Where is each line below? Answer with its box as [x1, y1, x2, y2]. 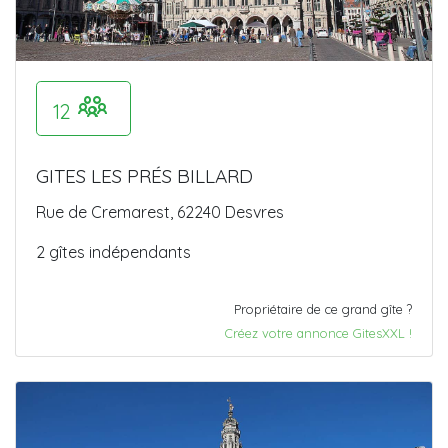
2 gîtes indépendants [36, 242, 191, 263]
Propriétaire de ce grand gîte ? [234, 301, 412, 318]
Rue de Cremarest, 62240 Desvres [36, 202, 284, 223]
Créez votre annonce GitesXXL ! [225, 325, 412, 342]
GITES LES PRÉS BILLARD [36, 164, 253, 189]
